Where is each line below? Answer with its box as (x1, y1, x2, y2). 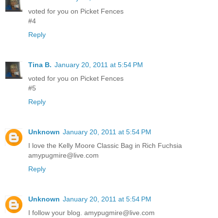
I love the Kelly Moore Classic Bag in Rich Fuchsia (28, 141, 182, 149)
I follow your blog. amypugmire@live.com (28, 208, 155, 217)
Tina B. (28, 60, 52, 69)
